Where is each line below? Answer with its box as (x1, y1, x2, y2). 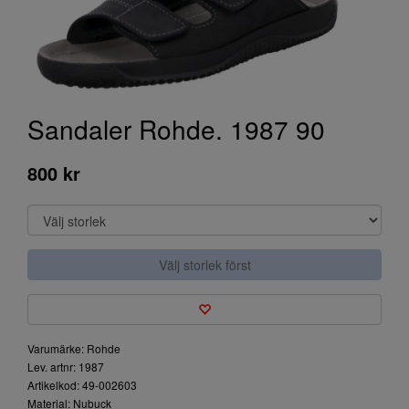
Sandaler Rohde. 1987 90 (27, 110, 325, 147)
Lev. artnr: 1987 (27, 359, 104, 374)
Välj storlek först (158, 256, 251, 274)
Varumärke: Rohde (27, 341, 121, 356)
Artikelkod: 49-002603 (27, 377, 137, 393)
